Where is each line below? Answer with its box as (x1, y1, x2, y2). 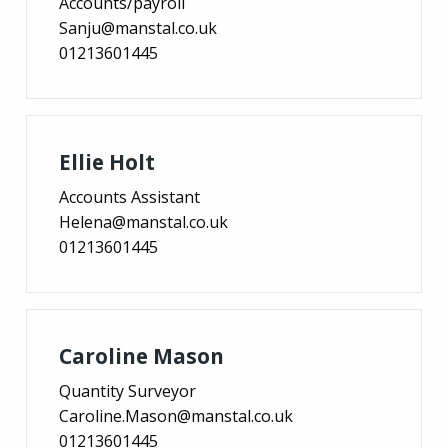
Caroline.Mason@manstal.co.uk (59, 404, 293, 427)
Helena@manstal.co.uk (59, 210, 228, 233)
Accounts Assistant (59, 185, 200, 208)
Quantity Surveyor (59, 379, 196, 402)
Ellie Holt (59, 147, 155, 176)
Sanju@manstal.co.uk (59, 16, 217, 39)
